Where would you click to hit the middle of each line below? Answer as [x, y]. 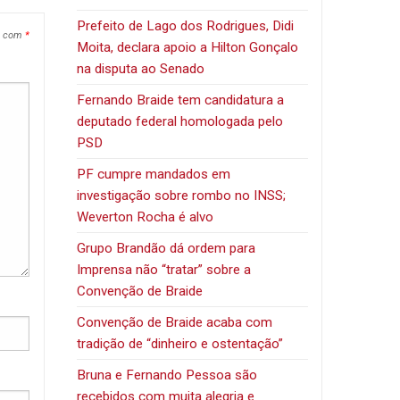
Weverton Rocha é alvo [146, 217]
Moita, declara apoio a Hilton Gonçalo [188, 47]
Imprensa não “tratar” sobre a [164, 269]
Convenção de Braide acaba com [175, 322]
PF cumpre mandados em [154, 174]
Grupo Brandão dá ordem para [167, 248]
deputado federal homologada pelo [180, 121]
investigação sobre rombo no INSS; [182, 195]
